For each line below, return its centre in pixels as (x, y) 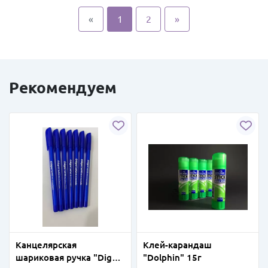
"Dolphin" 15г (172, 258)
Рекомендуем (63, 88)
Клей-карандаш (177, 245)
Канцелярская (46, 245)
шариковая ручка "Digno (69, 258)
